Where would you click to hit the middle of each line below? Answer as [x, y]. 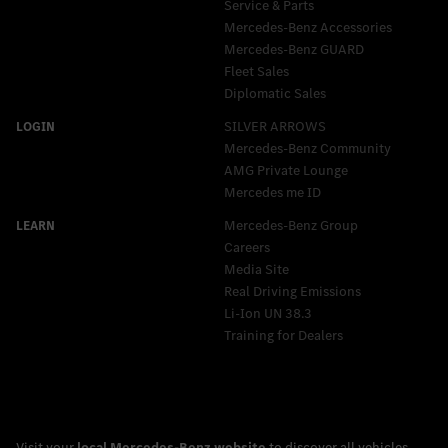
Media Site [256, 269]
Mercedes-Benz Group [291, 225]
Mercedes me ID [272, 192]
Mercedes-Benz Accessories [308, 27]
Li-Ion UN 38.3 [268, 313]
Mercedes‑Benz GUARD [294, 49]
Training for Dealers [283, 335]
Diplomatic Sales [275, 93]
